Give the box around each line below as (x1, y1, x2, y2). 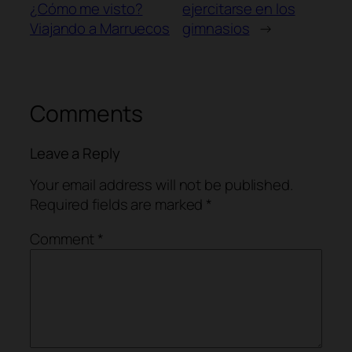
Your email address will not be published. (30, 174, 293, 196)
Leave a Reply (30, 142, 120, 163)
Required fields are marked (30, 194, 207, 215)
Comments (30, 98, 144, 130)
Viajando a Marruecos (30, 18, 170, 39)
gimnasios (182, 18, 250, 39)
